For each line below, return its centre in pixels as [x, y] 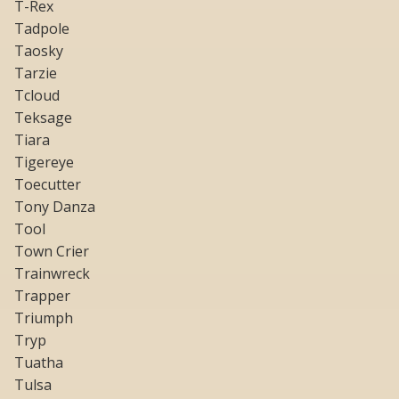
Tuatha [39, 363]
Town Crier [52, 252]
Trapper [42, 296]
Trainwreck [52, 274]
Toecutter [48, 185]
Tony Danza [55, 207]
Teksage [43, 118]
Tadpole [42, 29]
